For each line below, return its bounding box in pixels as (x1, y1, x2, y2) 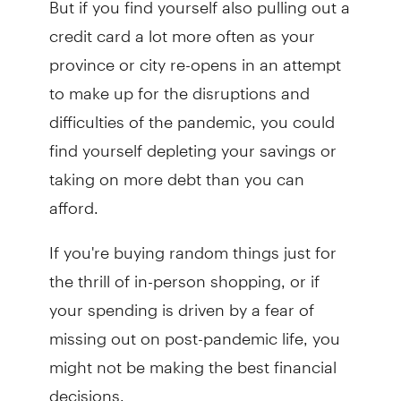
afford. (48, 183, 98, 218)
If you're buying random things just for (48, 227, 337, 263)
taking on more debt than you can (48, 154, 304, 190)
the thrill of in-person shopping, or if (48, 256, 320, 292)
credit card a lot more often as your (48, 11, 315, 47)
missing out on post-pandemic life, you (48, 313, 340, 349)
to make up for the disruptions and (48, 68, 310, 104)
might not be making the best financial (48, 342, 337, 378)
